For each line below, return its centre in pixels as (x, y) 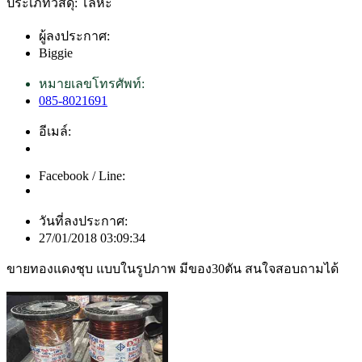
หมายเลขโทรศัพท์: (92, 84)
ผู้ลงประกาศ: (74, 36)
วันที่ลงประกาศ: (83, 221)
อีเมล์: (55, 132)
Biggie (56, 53)
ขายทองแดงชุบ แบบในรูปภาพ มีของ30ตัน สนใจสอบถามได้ (173, 269)
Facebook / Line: (82, 176)
